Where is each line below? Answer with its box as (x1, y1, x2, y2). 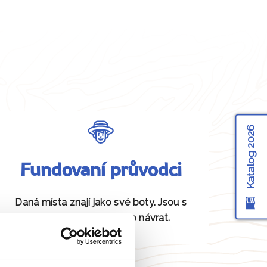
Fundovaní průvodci (20, 162, 182, 181)
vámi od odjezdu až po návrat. (32, 212, 170, 224)
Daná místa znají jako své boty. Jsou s (15, 197, 187, 209)
